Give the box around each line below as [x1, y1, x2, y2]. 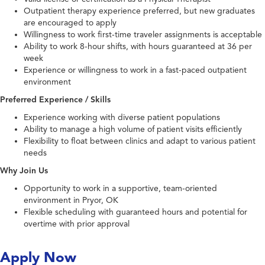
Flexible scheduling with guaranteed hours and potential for [24, 207, 247, 218]
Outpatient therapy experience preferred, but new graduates [24, 6, 255, 17]
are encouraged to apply [24, 18, 117, 28]
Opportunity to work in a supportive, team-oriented [24, 183, 217, 194]
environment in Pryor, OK [24, 195, 118, 206]
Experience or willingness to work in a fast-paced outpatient [24, 65, 247, 76]
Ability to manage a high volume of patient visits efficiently [24, 124, 242, 135]
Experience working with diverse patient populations [24, 112, 220, 123]
